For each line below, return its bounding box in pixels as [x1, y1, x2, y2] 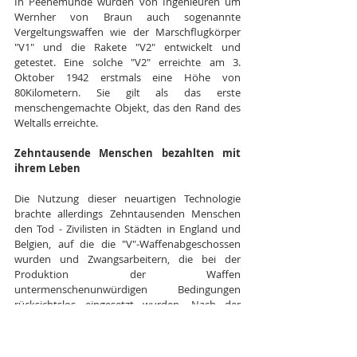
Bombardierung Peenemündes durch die [14, 328, 241, 343]
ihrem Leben [14, 161, 80, 176]
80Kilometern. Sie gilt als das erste [14, 85, 241, 100]
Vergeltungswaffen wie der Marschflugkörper [14, 25, 241, 40]
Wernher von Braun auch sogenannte [14, 10, 241, 25]
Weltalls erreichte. [14, 116, 98, 131]
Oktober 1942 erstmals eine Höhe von [14, 70, 241, 85]
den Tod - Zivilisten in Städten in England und [14, 222, 241, 237]
